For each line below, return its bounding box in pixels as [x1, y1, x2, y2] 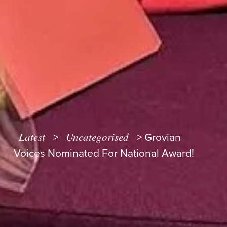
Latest [19, 129, 46, 144]
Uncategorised [66, 129, 129, 144]
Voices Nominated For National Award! [13, 146, 194, 160]
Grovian [144, 131, 181, 144]
